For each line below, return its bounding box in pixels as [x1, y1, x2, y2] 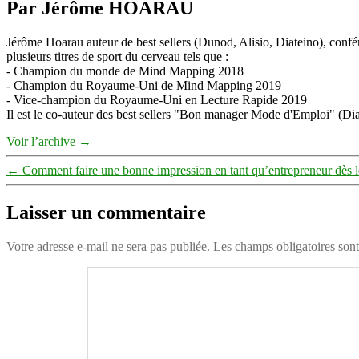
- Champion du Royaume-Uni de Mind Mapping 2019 [6, 79, 281, 93]
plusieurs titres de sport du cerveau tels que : [6, 50, 228, 64]
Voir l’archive [6, 135, 79, 149]
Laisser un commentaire [6, 202, 206, 224]
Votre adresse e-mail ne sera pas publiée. [6, 240, 210, 254]
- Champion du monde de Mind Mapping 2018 [6, 64, 244, 79]
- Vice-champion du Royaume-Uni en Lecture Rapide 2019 [6, 93, 307, 107]
